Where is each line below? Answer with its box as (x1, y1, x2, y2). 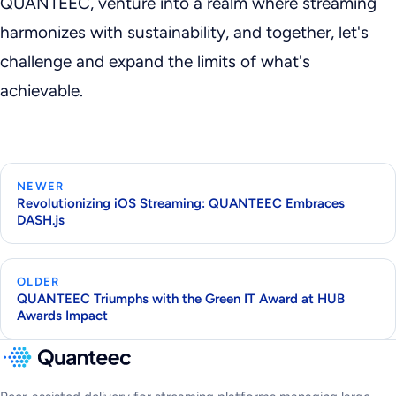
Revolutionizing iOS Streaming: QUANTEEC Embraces (17, 195, 345, 212)
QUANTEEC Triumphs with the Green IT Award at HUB (17, 291, 345, 308)
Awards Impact (17, 308, 108, 324)
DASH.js (17, 212, 65, 229)
